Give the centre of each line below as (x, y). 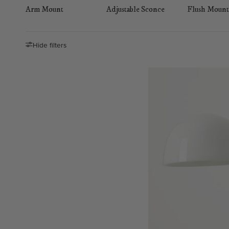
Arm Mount (44, 9)
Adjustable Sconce (135, 9)
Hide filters (50, 44)
